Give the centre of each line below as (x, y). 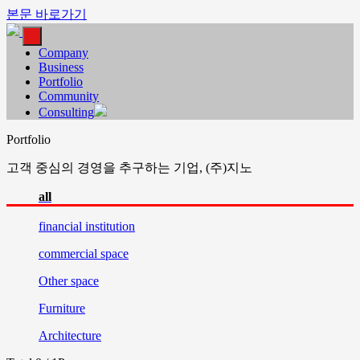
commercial (68, 254)
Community (69, 96)
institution (108, 226)
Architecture (70, 335)
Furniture (62, 308)
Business (61, 67)
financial (60, 226)
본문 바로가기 (47, 14)
